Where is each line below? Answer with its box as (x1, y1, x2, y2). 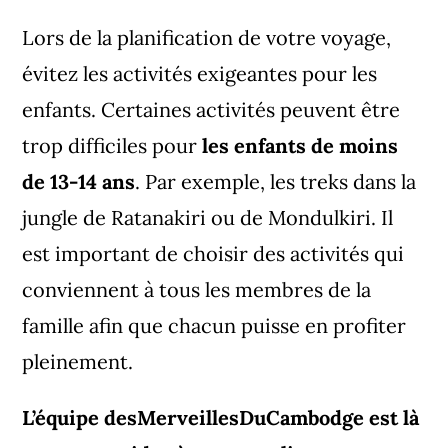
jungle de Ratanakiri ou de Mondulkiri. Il (22, 204, 394, 230)
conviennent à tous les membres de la (22, 276, 372, 302)
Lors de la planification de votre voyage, (22, 24, 392, 50)
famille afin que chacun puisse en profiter (22, 312, 407, 338)
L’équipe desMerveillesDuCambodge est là (22, 404, 420, 430)
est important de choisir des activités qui (22, 240, 405, 266)
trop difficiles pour (22, 132, 198, 158)
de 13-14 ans (22, 168, 136, 194)
